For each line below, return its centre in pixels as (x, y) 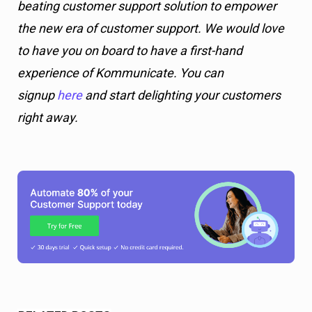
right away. (48, 117)
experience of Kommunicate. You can (120, 72)
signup (37, 95)
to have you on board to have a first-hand (130, 50)
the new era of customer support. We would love (151, 28)
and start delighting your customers (181, 95)
